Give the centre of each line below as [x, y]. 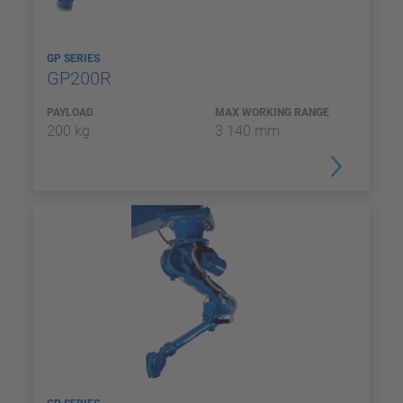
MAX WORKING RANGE [272, 112]
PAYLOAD [70, 112]
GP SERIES [75, 58]
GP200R [81, 78]
